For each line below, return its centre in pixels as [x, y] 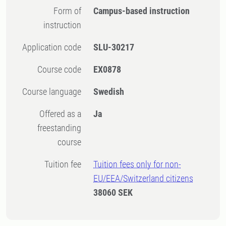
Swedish [109, 92]
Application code [54, 47]
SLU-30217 [114, 47]
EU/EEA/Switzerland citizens [144, 178]
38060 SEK [113, 192]
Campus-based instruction [142, 11]
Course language [54, 92]
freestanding [60, 128]
